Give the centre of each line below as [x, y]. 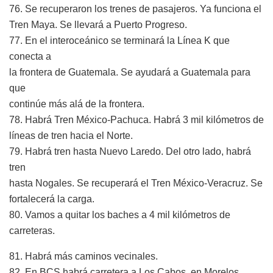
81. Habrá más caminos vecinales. [83, 257]
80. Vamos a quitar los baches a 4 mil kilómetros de [120, 215]
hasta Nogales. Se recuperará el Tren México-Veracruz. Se [136, 183]
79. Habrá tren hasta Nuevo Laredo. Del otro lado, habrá [130, 152]
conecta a [30, 57]
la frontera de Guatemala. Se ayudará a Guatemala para [130, 73]
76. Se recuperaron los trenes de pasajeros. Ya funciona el [135, 9]
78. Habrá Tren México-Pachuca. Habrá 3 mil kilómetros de [136, 120]
